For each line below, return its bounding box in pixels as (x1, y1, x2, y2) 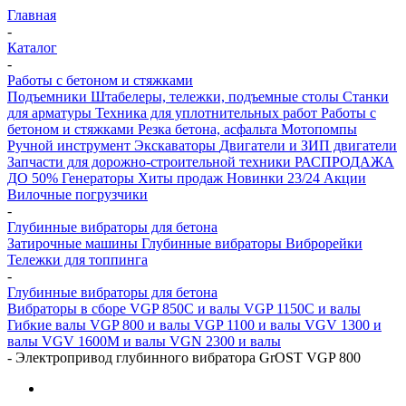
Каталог (7, 39, 57, 55)
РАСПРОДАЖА (295, 153, 394, 169)
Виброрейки (285, 235, 362, 251)
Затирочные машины (7, 235, 141, 251)
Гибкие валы (7, 316, 90, 333)
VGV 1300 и (304, 316, 382, 333)
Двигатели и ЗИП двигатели (219, 137, 397, 153)
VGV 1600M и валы (42, 333, 169, 349)
